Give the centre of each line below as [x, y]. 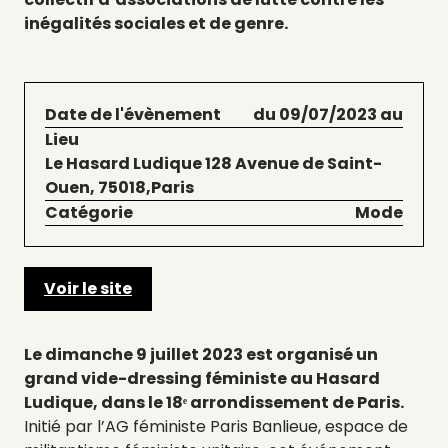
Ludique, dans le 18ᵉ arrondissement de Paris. [214, 402]
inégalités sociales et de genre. [157, 23]
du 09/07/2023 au [328, 114]
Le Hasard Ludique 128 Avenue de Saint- [213, 163]
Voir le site [88, 288]
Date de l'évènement [133, 114]
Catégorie [89, 212]
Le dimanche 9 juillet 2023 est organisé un [201, 354]
